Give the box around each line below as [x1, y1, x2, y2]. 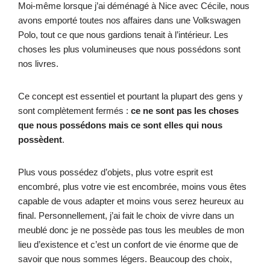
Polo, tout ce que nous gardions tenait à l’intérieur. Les [18, 29, 228, 40]
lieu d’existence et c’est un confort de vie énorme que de [18, 239, 238, 250]
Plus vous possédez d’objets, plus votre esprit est [18, 166, 213, 177]
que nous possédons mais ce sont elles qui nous [18, 119, 222, 130]
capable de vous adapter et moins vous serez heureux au [18, 195, 243, 206]
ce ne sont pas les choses [131, 105, 239, 116]
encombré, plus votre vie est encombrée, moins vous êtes [18, 181, 246, 192]
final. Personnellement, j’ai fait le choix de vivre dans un [18, 210, 234, 221]
